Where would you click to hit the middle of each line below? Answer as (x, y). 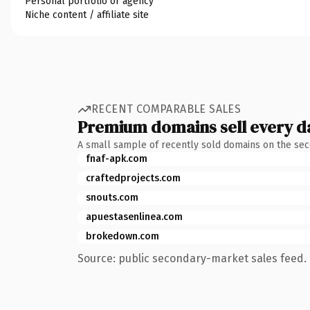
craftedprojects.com (133, 178)
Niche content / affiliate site (87, 15)
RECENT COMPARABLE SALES (166, 109)
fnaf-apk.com (117, 158)
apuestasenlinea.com (134, 217)
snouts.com (112, 197)
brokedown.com (122, 236)
